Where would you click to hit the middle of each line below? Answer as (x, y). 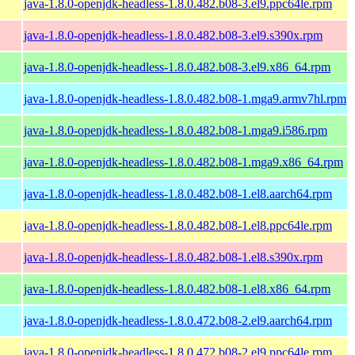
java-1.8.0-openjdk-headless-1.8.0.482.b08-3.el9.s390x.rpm (173, 35)
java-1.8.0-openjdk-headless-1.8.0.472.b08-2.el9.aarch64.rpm (178, 320)
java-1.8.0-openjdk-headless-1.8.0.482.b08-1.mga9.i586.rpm (176, 130)
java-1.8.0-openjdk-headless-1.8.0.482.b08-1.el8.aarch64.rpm (178, 193)
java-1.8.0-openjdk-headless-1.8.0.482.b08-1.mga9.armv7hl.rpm (185, 98)
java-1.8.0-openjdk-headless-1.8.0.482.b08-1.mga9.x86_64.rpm (183, 162)
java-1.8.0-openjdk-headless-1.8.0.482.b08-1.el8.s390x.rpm (173, 257)
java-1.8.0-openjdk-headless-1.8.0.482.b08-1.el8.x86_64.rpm (177, 288)
